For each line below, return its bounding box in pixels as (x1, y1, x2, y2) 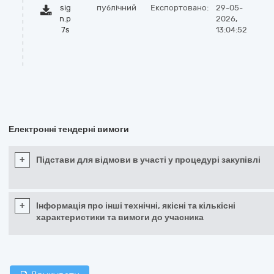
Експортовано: (150, 3, 209, 12)
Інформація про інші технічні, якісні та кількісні (36, 201, 235, 211)
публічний (97, 3, 136, 12)
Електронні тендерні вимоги (9, 124, 129, 135)
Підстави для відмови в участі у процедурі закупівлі (36, 155, 261, 165)
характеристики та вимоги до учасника (36, 212, 204, 223)
